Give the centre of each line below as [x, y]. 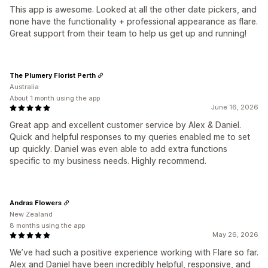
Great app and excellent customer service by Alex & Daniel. [125, 125]
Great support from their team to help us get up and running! [128, 33]
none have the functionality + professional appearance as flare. [134, 21]
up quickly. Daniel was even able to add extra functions [118, 149]
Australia [24, 87]
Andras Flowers [36, 202]
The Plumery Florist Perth [53, 75]
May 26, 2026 [235, 234]
